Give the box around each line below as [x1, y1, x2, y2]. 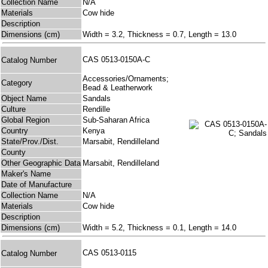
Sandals [83, 94, 111, 103]
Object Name [1, 94, 47, 103]
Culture [1, 105, 26, 114]
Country [1, 126, 28, 136]
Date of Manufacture [1, 180, 72, 190]
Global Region [1, 115, 50, 125]
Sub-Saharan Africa [83, 115, 150, 125]
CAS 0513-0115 [83, 248, 141, 258]
